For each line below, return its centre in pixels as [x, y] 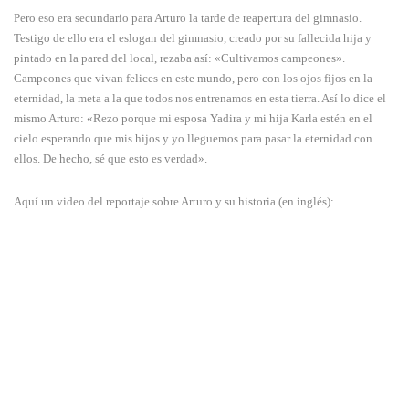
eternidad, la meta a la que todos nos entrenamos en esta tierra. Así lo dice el [200, 99]
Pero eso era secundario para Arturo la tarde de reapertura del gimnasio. [188, 18]
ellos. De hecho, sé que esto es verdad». [110, 159]
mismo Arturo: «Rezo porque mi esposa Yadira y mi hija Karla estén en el [193, 119]
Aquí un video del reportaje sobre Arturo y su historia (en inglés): [174, 202]
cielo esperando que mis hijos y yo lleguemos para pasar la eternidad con [193, 139]
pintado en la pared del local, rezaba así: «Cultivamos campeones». [179, 58]
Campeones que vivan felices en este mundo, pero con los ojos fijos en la [193, 79]
